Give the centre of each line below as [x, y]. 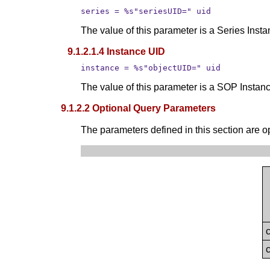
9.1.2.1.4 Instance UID [117, 51]
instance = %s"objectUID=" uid [151, 67]
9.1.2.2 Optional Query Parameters [139, 108]
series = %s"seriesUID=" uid [146, 11]
